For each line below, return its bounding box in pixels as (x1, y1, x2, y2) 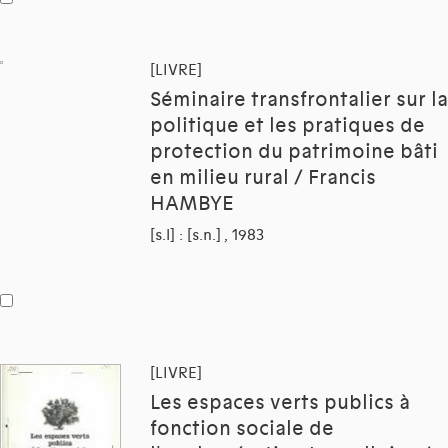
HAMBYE (150, 192, 234, 217)
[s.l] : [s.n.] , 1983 (150, 226, 264, 245)
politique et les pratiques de (150, 114, 425, 139)
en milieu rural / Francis (150, 166, 376, 191)
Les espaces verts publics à (150, 391, 410, 416)
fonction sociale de (150, 417, 334, 442)
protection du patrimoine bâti (150, 140, 438, 165)
